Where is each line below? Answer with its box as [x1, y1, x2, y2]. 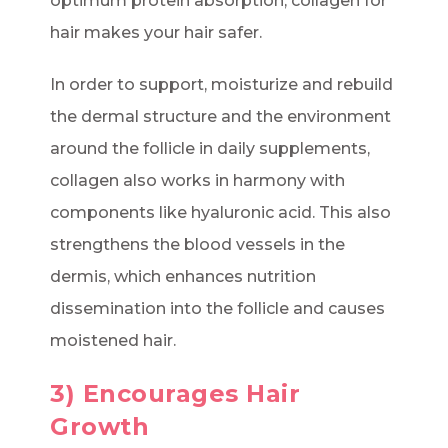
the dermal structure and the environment [50, 107, 391, 127]
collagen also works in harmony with [50, 171, 345, 191]
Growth [50, 412, 149, 442]
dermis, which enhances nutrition [50, 267, 316, 287]
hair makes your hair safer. [50, 23, 262, 43]
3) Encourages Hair [50, 379, 300, 409]
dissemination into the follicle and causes [50, 299, 385, 319]
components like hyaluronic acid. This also [50, 203, 391, 223]
